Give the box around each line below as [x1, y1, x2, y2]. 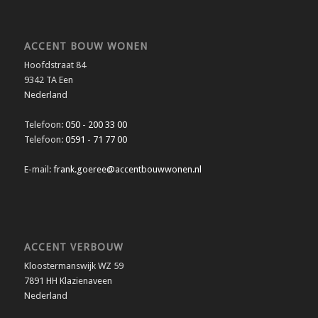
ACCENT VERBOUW [23, 241, 124, 253]
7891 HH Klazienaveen [23, 275, 112, 286]
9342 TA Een [23, 74, 73, 85]
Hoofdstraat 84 [23, 59, 86, 70]
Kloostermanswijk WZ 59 [23, 260, 124, 271]
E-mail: [23, 163, 53, 175]
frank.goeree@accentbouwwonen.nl [53, 163, 202, 175]
